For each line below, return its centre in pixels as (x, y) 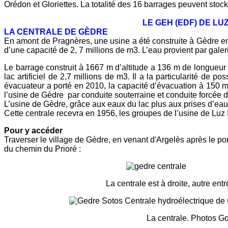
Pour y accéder (34, 130)
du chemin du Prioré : (42, 149)
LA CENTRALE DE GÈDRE (56, 32)
